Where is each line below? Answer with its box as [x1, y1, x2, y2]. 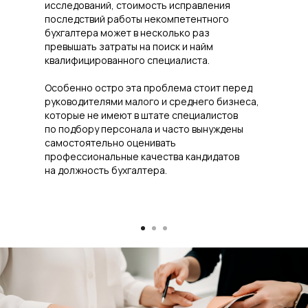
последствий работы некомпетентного [45, 12, 229, 25]
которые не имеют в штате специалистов [45, 108, 238, 122]
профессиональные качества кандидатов [45, 149, 239, 163]
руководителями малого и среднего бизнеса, [45, 94, 259, 108]
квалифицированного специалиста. [45, 53, 210, 67]
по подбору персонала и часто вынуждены [45, 122, 243, 135]
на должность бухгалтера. [45, 163, 167, 177]
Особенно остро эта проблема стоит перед [45, 80, 252, 94]
